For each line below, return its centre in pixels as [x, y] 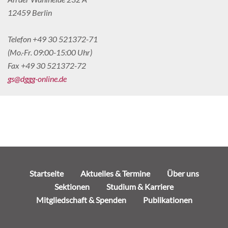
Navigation [26, 173]
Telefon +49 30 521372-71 [53, 39]
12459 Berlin [30, 12]
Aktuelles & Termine [115, 173]
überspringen [31, 186]
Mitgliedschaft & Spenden [81, 199]
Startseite [46, 173]
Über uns [183, 173]
